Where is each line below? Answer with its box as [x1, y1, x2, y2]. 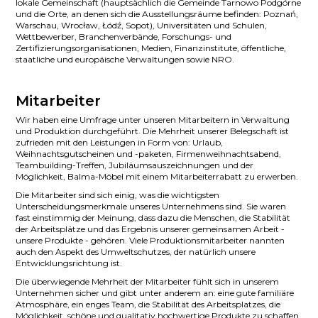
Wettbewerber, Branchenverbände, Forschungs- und [16, 31, 232, 42]
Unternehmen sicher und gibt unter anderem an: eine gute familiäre [16, 287, 295, 298]
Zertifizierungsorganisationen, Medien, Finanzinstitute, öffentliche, [16, 42, 287, 53]
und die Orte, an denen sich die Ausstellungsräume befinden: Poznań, [16, 8, 299, 19]
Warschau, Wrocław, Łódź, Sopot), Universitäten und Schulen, [16, 19, 268, 31]
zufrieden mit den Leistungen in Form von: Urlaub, [16, 136, 224, 148]
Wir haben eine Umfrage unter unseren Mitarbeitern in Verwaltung [16, 114, 290, 125]
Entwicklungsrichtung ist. [16, 257, 123, 268]
